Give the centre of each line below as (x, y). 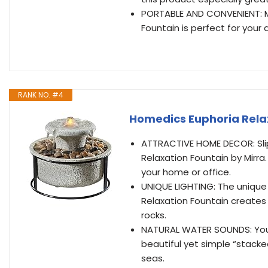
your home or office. (186, 172)
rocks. (154, 215)
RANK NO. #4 (41, 95)
